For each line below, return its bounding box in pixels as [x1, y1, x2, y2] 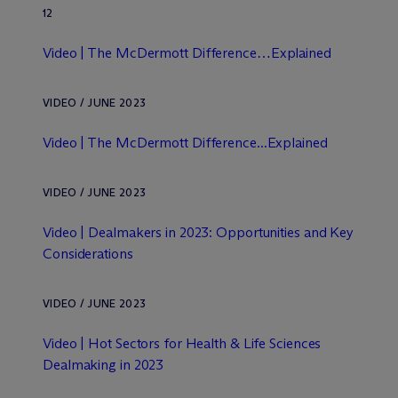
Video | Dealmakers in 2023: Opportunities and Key [43, 224, 354, 241]
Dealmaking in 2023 [43, 356, 164, 373]
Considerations [43, 245, 133, 262]
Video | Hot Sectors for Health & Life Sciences [43, 335, 322, 352]
